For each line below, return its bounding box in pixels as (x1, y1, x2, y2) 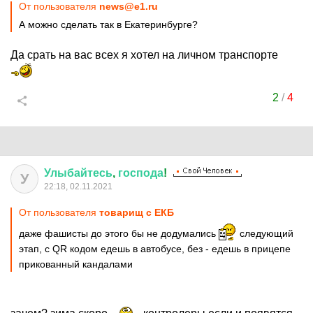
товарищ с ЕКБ (99, 207, 174, 218)
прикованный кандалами (19, 259, 133, 270)
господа (118, 167, 163, 179)
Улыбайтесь (44, 167, 112, 179)
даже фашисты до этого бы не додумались (19, 228, 219, 239)
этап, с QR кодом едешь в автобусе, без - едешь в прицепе (19, 243, 291, 254)
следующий (237, 228, 293, 239)
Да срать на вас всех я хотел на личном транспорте (10, 49, 278, 61)
